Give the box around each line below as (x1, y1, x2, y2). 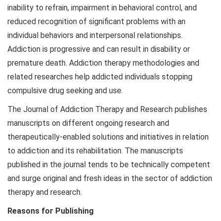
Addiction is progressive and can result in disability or (7, 44, 190, 54)
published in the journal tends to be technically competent (7, 160, 210, 170)
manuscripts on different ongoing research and (7, 118, 169, 128)
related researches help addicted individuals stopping (7, 72, 192, 82)
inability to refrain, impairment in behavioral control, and (7, 3, 197, 13)
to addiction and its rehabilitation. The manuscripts (7, 146, 183, 156)
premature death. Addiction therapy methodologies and (7, 58, 199, 68)
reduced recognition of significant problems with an (7, 17, 185, 27)
